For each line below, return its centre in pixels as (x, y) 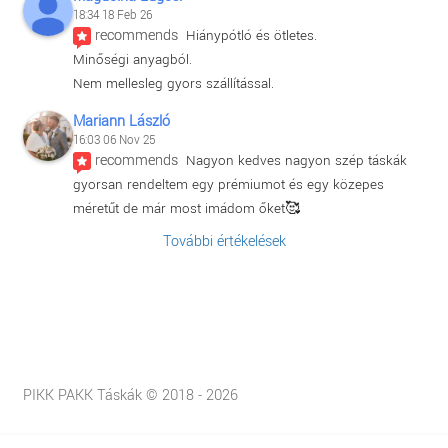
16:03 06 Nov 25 (113, 140)
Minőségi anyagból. (132, 59)
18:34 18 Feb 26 (112, 15)
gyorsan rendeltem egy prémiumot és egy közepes (228, 184)
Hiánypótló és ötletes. (251, 35)
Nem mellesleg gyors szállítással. (173, 83)
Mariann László (121, 121)
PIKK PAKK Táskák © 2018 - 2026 (130, 395)
